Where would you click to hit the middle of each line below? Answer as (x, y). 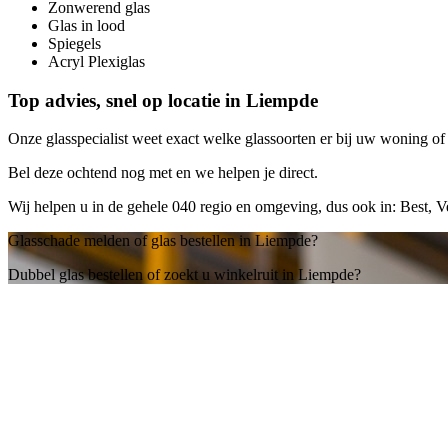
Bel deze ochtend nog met (92, 173)
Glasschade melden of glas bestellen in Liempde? (163, 241)
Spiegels (74, 43)
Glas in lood (86, 25)
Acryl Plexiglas (96, 61)
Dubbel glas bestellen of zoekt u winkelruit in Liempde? (184, 275)
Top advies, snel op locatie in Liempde (163, 100)
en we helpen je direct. (247, 173)
